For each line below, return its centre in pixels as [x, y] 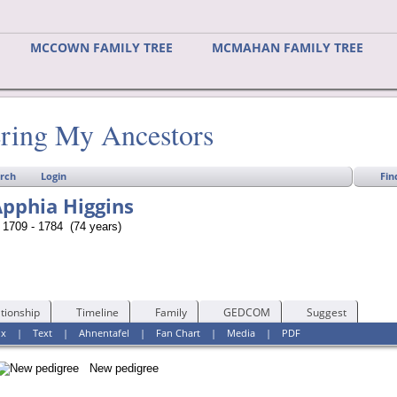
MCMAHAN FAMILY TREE [288, 47]
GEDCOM [246, 312]
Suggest [326, 312]
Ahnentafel [105, 332]
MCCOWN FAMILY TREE [102, 47]
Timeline [97, 312]
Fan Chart [179, 332]
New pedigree [118, 368]
